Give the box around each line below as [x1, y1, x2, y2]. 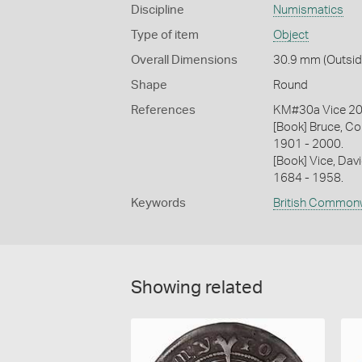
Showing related [131, 279, 263, 297]
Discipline [131, 4, 184, 17]
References [131, 104, 196, 117]
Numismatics [272, 4, 343, 17]
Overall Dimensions [131, 54, 238, 67]
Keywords [131, 197, 186, 210]
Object [272, 29, 309, 42]
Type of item [131, 29, 199, 42]
